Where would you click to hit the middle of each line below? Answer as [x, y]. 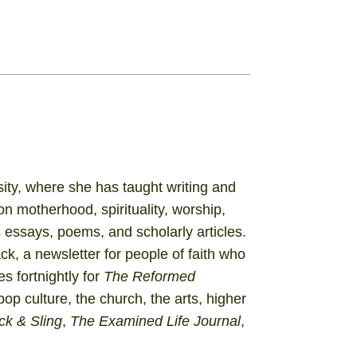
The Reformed [149, 277]
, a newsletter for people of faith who [130, 255]
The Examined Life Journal [155, 322]
